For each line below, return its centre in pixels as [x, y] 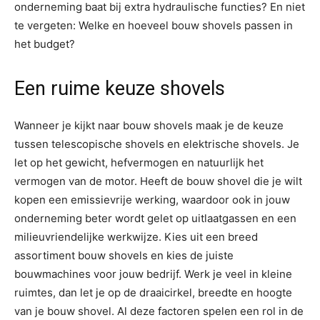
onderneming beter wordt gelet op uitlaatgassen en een [155, 219]
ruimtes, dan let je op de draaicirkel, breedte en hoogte [153, 293]
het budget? [45, 44]
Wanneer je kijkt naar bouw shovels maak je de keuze [149, 126]
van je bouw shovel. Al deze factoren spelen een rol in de [159, 311]
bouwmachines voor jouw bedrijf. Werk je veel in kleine [153, 274]
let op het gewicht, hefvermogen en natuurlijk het [139, 163]
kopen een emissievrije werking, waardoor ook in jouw [152, 200]
